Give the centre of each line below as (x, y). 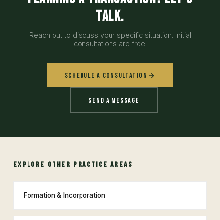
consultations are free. (110, 43)
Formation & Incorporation (64, 195)
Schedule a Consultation (106, 75)
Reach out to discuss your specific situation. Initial (110, 35)
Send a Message (114, 100)
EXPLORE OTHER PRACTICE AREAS (73, 165)
